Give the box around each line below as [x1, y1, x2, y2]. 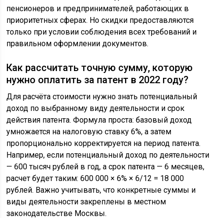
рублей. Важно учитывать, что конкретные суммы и [6, 185, 196, 195]
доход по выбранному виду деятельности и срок [6, 103, 185, 113]
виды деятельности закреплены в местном [6, 197, 166, 206]
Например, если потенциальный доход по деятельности [6, 150, 210, 160]
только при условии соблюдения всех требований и [6, 27, 197, 36]
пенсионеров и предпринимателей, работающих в [6, 3, 189, 13]
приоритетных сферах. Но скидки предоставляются [6, 15, 194, 25]
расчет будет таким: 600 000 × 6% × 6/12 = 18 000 [6, 173, 184, 183]
